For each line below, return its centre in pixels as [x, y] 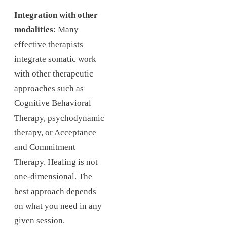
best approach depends [55, 191]
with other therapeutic [54, 73]
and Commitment [45, 147]
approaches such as [49, 88]
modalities [34, 29]
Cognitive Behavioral [53, 103]
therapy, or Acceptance [55, 132]
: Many [66, 29]
